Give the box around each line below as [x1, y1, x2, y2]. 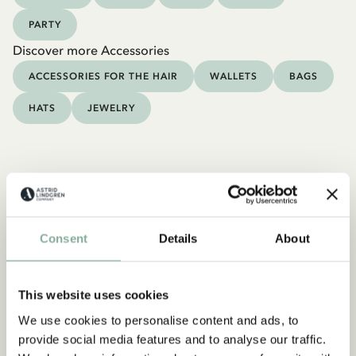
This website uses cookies [18, 288, 169, 302]
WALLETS [210, 71, 257, 83]
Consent [40, 231, 87, 246]
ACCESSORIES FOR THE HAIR [29, 71, 179, 83]
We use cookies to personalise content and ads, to [18, 313, 299, 327]
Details [158, 231, 198, 246]
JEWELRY [87, 103, 135, 114]
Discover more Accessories [13, 42, 169, 59]
